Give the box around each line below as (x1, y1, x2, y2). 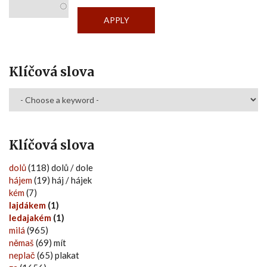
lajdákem (9, 199, 46, 210)
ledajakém (9, 212, 51, 223)
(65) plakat (35, 249, 79, 260)
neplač (9, 249, 35, 260)
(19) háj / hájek (32, 174, 92, 185)
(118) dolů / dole (26, 162, 93, 173)
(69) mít (34, 237, 66, 248)
